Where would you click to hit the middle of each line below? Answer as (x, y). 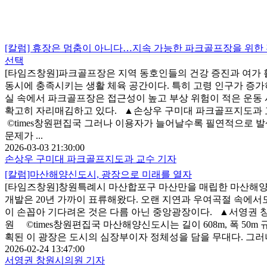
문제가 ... (24, 136)
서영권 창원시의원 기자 (55, 260)
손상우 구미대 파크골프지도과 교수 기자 (91, 159)
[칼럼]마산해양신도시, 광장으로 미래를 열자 (98, 175)
